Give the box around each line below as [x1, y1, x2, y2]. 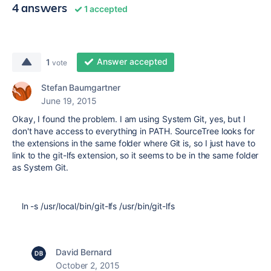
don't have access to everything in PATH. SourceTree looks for [12, 126, 255, 136]
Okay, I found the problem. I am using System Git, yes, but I [12, 114, 246, 124]
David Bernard [56, 247, 112, 257]
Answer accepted [96, 56, 168, 67]
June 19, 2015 [41, 96, 97, 106]
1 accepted [82, 4, 128, 14]
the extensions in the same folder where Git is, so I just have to [12, 138, 255, 148]
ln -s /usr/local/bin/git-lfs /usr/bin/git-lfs [12, 201, 175, 211]
